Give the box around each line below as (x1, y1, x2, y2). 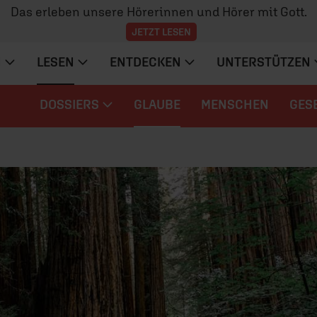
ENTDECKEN (110, 54, 182, 70)
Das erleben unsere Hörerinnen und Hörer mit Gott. (10, 4, 307, 19)
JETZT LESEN (132, 25, 191, 38)
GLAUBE (134, 97, 181, 113)
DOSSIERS (39, 97, 99, 113)
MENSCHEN (201, 97, 270, 113)
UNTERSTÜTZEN (216, 54, 311, 70)
